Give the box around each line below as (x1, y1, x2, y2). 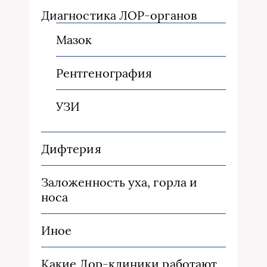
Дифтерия (41, 141, 101, 157)
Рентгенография (56, 66, 153, 81)
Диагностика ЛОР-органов (41, 8, 197, 23)
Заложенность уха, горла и (41, 175, 198, 190)
